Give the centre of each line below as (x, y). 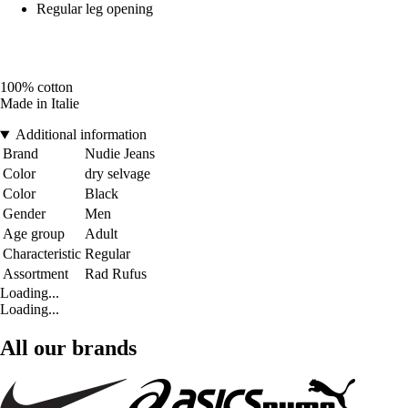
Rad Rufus (116, 274)
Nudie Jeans (120, 154)
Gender (24, 214)
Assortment (36, 274)
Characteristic (42, 254)
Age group (34, 234)
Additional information (81, 135)
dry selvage (117, 174)
